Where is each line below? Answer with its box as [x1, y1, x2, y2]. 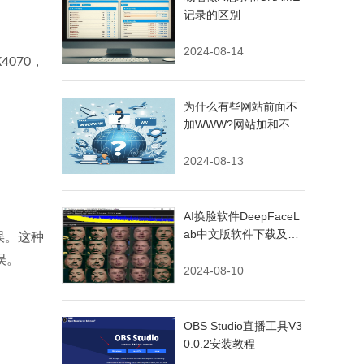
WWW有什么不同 [184, 136, 272, 149]
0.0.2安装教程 [184, 337, 255, 350]
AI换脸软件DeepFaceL [184, 210, 300, 223]
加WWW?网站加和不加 [184, 118, 301, 131]
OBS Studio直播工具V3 [184, 319, 302, 332]
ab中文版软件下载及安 [184, 227, 299, 240]
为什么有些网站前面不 [184, 100, 297, 113]
